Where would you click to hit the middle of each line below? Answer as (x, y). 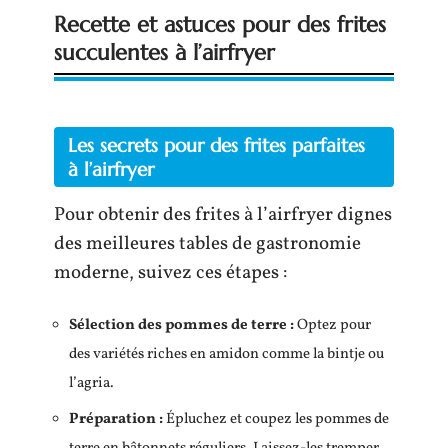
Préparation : (116, 420)
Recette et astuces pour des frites (220, 25)
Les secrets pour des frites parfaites (216, 145)
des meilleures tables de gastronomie (207, 244)
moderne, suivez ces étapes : (170, 273)
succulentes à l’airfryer (164, 53)
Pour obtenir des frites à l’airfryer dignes (223, 215)
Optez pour (332, 325)
